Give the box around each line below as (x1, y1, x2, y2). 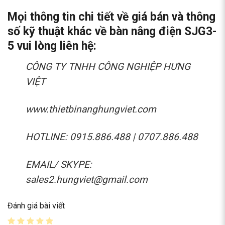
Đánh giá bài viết (8, 201, 65, 211)
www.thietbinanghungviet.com (26, 103, 156, 115)
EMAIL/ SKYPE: (26, 158, 92, 170)
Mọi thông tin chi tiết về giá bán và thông (8, 10, 215, 24)
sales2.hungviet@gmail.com (26, 173, 148, 185)
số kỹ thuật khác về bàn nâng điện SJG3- (8, 25, 216, 39)
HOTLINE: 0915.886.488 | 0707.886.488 (26, 131, 198, 143)
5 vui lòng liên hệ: (8, 39, 96, 53)
